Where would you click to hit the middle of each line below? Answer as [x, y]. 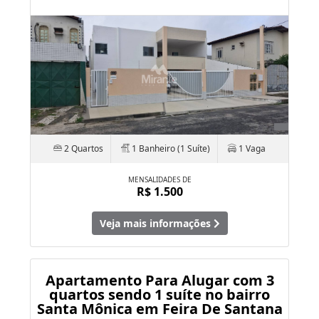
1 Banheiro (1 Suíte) [170, 149]
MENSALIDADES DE [159, 180]
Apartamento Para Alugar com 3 [159, 281]
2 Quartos [83, 149]
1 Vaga [251, 149]
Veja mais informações [156, 224]
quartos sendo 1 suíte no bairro [159, 295]
